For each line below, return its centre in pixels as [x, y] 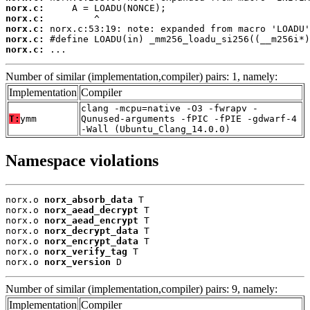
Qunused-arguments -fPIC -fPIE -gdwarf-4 [189, 119]
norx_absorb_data [89, 200]
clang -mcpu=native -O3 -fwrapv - [170, 109]
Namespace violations [82, 161]
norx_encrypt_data [91, 241]
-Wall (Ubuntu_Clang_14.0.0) [156, 129]
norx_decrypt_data [91, 231]
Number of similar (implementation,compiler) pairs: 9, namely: [142, 289]
